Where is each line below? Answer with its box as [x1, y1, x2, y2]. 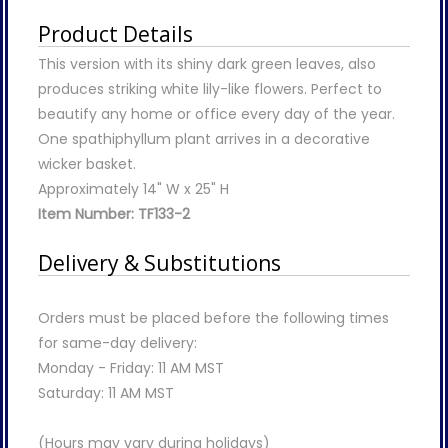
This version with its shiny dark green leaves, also [38, 53, 376, 74]
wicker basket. [38, 153, 136, 174]
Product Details [38, 19, 193, 48]
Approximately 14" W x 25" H [38, 178, 229, 199]
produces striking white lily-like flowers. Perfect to [38, 78, 382, 99]
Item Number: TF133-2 [38, 203, 190, 224]
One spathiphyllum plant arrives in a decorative [38, 128, 370, 149]
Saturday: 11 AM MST [38, 382, 174, 403]
